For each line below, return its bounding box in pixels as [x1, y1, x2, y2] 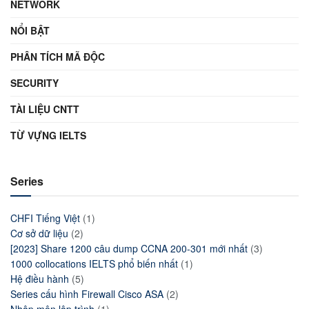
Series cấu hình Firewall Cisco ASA [10, 287, 163, 301]
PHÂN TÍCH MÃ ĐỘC [10, 50, 105, 64]
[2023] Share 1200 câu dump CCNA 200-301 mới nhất [10, 241, 248, 256]
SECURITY [10, 76, 59, 90]
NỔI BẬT [10, 23, 50, 38]
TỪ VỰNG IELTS [10, 128, 86, 143]
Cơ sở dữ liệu [10, 226, 68, 241]
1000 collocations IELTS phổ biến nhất [10, 257, 178, 271]
